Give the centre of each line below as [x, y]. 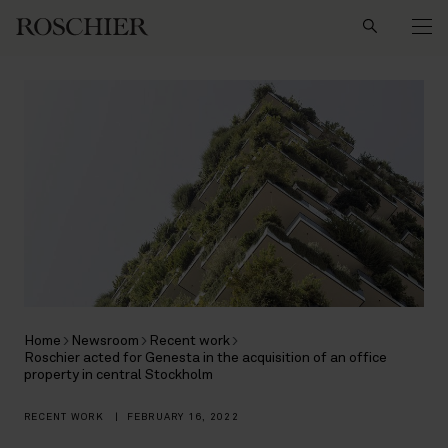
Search [212, 13]
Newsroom [105, 340]
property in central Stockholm [118, 374]
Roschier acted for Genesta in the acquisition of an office [205, 357]
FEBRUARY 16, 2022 [182, 416]
